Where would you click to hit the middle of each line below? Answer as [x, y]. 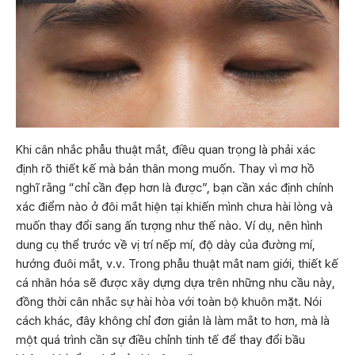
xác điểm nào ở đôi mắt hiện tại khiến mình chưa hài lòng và [174, 207]
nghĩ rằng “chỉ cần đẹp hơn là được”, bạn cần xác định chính [175, 188]
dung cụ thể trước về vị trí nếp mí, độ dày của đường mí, [166, 245]
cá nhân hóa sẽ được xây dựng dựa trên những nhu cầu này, [176, 283]
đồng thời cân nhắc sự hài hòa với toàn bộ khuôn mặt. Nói [169, 302]
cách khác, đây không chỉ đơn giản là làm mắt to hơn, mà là [173, 321]
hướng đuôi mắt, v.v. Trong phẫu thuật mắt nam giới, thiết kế [177, 264]
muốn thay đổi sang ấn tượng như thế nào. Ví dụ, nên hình [169, 226]
